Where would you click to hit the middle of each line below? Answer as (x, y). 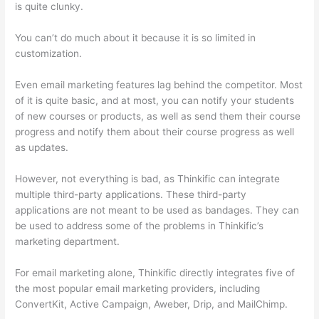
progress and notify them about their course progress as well (155, 132)
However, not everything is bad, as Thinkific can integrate (148, 178)
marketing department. (68, 241)
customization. (49, 54)
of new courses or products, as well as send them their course (158, 116)
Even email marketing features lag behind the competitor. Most (159, 85)
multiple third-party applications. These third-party (131, 194)
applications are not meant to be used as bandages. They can (157, 210)
